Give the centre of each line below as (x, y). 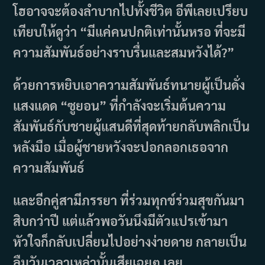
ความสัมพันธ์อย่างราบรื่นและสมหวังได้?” (124, 52)
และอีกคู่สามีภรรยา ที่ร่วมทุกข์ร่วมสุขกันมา (129, 200)
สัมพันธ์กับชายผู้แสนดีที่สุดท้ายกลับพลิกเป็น (132, 126)
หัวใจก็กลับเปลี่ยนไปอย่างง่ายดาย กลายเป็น (130, 242)
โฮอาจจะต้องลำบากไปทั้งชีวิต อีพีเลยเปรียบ (131, 11)
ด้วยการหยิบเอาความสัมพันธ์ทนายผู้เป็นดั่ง (129, 85)
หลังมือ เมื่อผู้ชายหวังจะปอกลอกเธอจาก (121, 147)
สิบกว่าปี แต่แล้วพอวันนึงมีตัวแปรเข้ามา (121, 221)
